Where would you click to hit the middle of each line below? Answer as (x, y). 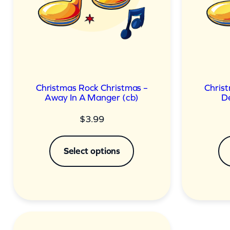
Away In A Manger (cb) (92, 97)
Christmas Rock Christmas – (92, 88)
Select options (92, 151)
